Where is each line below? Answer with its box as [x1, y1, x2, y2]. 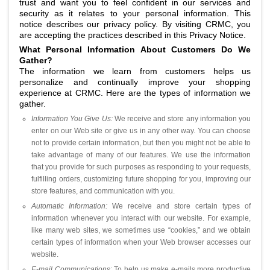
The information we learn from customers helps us [19, 66, 251, 76]
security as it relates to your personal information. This [19, 8, 251, 18]
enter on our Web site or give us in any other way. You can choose [31, 127, 251, 135]
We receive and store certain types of [107, 202, 251, 210]
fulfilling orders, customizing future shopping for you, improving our [31, 175, 251, 183]
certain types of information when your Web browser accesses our [31, 238, 251, 246]
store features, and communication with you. [31, 187, 175, 195]
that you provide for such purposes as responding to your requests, [31, 163, 251, 171]
